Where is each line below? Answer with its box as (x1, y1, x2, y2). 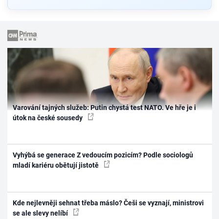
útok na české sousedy (13, 113, 85, 122)
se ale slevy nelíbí (13, 209, 70, 217)
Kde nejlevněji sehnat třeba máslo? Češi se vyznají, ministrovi (13, 198, 204, 207)
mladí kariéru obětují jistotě (13, 161, 101, 170)
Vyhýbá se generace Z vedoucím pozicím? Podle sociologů (13, 151, 194, 159)
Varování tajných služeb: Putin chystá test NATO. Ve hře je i (13, 103, 197, 111)
